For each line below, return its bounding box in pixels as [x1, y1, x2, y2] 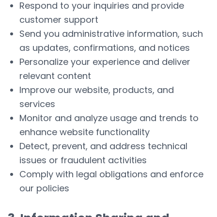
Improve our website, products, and [19, 84, 174, 96]
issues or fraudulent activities [19, 154, 147, 166]
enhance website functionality [19, 126, 150, 138]
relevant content [19, 70, 91, 82]
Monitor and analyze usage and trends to [19, 112, 199, 124]
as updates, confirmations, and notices [19, 42, 190, 54]
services [19, 98, 55, 110]
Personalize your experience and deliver [19, 56, 190, 68]
